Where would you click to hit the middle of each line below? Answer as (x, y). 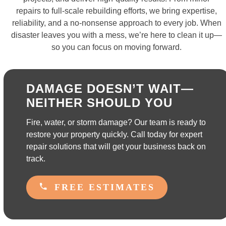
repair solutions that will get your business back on (116, 147)
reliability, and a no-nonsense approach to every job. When (117, 23)
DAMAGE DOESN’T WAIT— (110, 89)
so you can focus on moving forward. (117, 47)
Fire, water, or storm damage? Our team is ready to (116, 122)
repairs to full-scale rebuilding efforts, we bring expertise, (117, 11)
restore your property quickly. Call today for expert (115, 134)
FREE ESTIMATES (105, 187)
